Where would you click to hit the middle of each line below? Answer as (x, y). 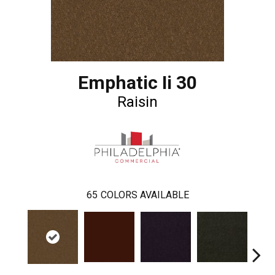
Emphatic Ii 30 (137, 83)
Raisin (137, 102)
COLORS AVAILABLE (145, 195)
